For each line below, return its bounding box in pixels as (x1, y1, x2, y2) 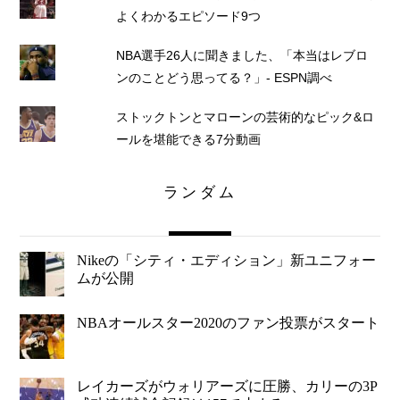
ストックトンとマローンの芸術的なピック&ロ (115, 111, 374, 125)
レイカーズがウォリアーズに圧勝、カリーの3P (77, 378, 379, 394)
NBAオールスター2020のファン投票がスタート (77, 315, 380, 331)
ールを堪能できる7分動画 (115, 133, 261, 147)
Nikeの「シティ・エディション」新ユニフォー (77, 252, 377, 268)
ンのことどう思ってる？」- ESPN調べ (115, 71, 332, 86)
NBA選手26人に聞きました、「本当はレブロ (115, 49, 368, 63)
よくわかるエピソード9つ (115, 10, 261, 24)
